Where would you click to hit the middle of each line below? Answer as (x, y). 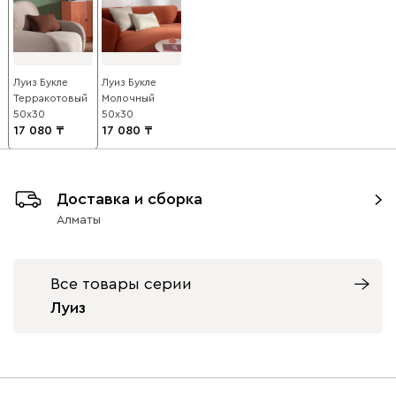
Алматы (79, 220)
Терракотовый (50, 98)
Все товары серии (121, 283)
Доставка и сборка (129, 198)
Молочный (128, 98)
